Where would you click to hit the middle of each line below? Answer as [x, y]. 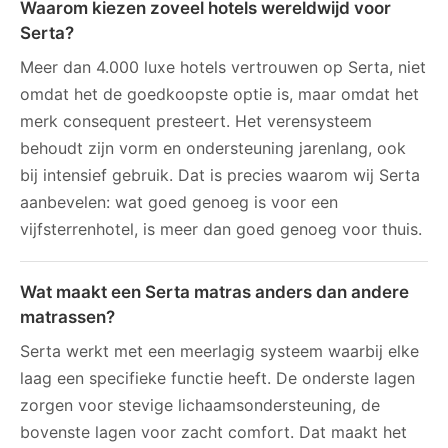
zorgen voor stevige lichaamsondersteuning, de [200, 404]
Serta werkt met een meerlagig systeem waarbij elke [219, 350]
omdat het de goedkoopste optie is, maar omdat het [219, 93]
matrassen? [67, 316]
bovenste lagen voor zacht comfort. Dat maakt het [213, 431]
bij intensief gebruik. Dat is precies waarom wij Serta [220, 174]
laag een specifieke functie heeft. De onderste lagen [217, 377]
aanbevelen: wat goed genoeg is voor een [179, 201]
